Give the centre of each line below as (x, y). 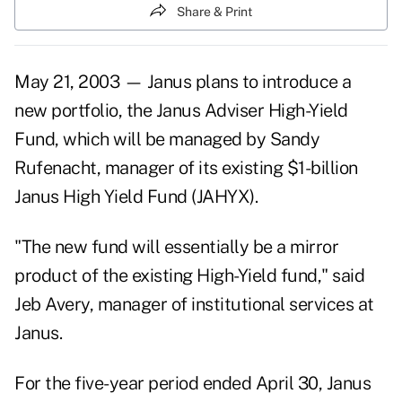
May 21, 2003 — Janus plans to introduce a (183, 82)
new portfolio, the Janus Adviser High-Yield (181, 111)
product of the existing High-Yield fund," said (189, 276)
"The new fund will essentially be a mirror (176, 247)
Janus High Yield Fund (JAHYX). (136, 197)
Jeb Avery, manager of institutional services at (194, 305)
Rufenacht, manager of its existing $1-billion (186, 168)
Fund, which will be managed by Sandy (167, 140)
